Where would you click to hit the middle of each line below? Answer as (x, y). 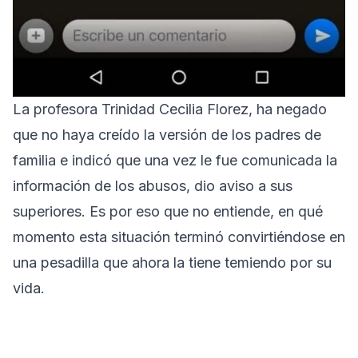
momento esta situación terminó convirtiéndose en (179, 237)
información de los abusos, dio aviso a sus (153, 185)
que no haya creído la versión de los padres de (167, 134)
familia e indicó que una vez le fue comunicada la (175, 160)
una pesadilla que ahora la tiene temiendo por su (172, 262)
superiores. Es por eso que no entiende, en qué (168, 211)
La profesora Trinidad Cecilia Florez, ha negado (170, 109)
